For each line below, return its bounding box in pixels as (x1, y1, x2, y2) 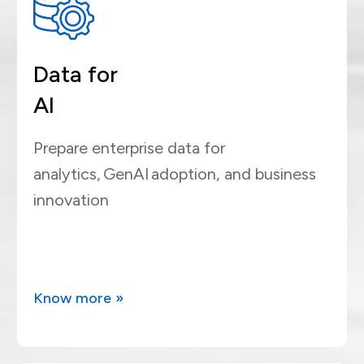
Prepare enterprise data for (33, 138, 225, 158)
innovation (33, 190, 109, 210)
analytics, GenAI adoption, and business (33, 164, 316, 184)
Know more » (33, 289, 123, 308)
